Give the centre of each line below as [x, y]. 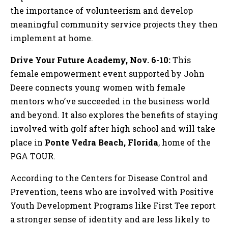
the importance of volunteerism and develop [102, 10]
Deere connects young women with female [98, 87]
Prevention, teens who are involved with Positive [112, 191]
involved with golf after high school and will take [113, 128]
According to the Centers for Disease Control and [109, 178]
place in [27, 142]
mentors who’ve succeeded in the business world [110, 101]
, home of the [184, 142]
